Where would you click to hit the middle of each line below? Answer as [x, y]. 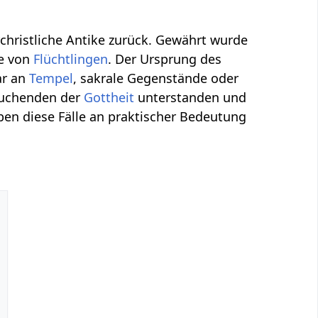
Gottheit [109, 97]
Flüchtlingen [71, 59]
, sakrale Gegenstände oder [156, 78]
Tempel [51, 78]
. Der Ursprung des [165, 59]
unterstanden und [191, 97]
